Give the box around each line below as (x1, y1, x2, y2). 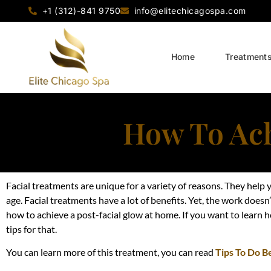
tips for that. (6, 223, 57, 235)
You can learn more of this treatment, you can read (6, 246, 215, 258)
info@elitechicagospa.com (134, 5, 246, 16)
